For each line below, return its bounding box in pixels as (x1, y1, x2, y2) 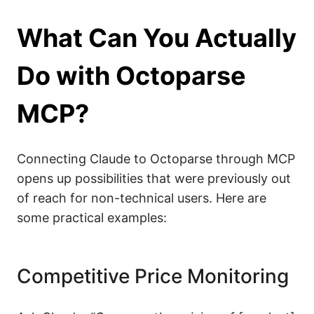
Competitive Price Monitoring (17, 264, 289, 288)
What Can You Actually (17, 22, 296, 53)
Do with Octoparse (17, 60, 246, 91)
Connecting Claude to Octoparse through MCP (17, 151, 295, 166)
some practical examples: (17, 210, 167, 225)
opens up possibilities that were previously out (17, 170, 291, 186)
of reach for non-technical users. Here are (17, 190, 266, 205)
